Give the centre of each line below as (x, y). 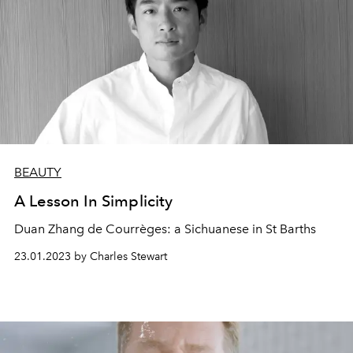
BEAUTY (38, 172)
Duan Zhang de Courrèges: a (99, 229)
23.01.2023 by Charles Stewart (91, 256)
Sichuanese (218, 229)
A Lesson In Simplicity (94, 201)
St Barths (291, 229)
